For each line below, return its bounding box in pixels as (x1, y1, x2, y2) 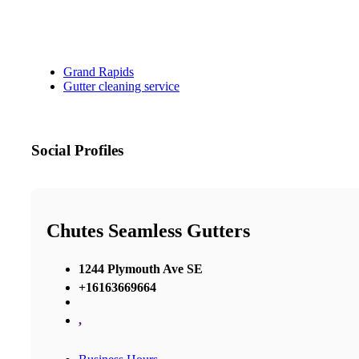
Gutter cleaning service (63, 79, 179, 94)
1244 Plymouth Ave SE (79, 261, 203, 276)
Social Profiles (31, 142, 123, 159)
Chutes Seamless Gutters (46, 220, 250, 241)
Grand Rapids (63, 65, 134, 79)
